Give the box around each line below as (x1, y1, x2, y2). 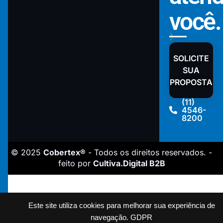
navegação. (90, 214, 128, 222)
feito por (58, 158, 93, 169)
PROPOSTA (169, 77, 213, 88)
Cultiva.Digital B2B (93, 158, 165, 169)
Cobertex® (43, 147, 86, 158)
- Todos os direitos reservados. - (86, 147, 212, 158)
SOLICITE (173, 53, 209, 64)
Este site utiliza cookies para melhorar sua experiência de (28, 202, 215, 210)
